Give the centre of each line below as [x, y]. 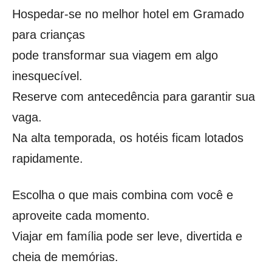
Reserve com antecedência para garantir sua [134, 96]
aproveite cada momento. [81, 215]
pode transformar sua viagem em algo [115, 55]
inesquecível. [47, 76]
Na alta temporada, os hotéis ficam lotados [128, 138]
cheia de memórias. [65, 257]
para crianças [49, 34]
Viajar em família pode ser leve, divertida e [127, 236]
